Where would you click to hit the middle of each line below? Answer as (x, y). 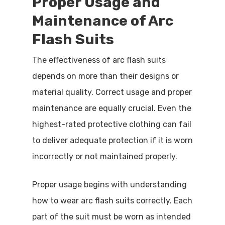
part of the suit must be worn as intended (111, 217)
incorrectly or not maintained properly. (105, 156)
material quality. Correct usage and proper (112, 92)
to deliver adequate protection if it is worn (113, 140)
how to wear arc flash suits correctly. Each (112, 201)
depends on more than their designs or (105, 76)
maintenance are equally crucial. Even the (112, 108)
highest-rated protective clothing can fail (112, 124)
